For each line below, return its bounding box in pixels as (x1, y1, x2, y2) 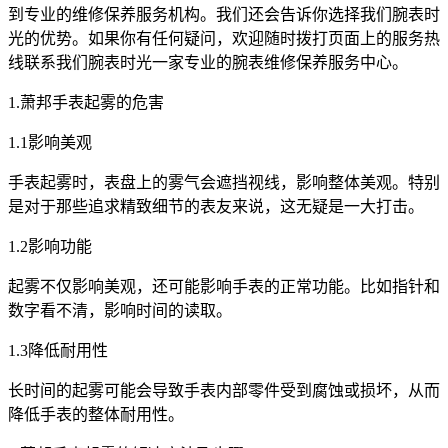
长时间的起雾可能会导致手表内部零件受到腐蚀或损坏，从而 (8, 381, 440, 399)
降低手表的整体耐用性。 (8, 405, 184, 423)
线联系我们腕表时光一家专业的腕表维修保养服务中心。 (8, 53, 408, 71)
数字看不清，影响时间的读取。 (8, 301, 232, 319)
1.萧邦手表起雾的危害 (8, 93, 164, 111)
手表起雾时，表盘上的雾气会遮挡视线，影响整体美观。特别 (8, 173, 440, 191)
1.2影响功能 (8, 237, 92, 255)
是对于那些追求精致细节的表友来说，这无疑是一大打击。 (8, 197, 424, 215)
